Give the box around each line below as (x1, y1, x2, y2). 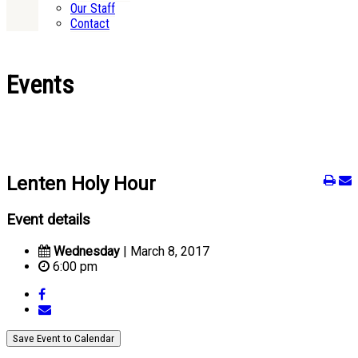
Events (6, 69, 74, 100)
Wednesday (54, 243, 120, 259)
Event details (6, 211, 90, 229)
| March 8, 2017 (120, 243, 209, 259)
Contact (70, 16, 109, 32)
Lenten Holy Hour (6, 173, 156, 196)
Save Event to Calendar (13, 332, 114, 344)
